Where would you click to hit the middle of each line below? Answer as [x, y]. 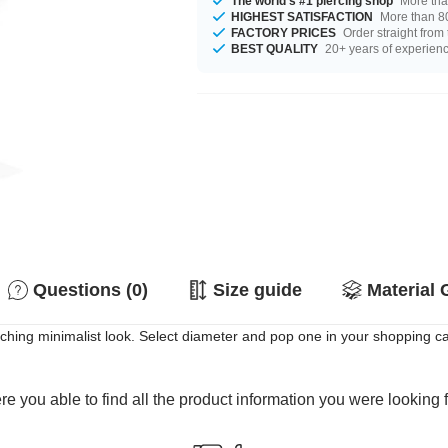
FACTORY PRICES [284, 32]
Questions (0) [90, 290]
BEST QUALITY [275, 48]
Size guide [257, 290]
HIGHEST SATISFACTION [302, 16]
